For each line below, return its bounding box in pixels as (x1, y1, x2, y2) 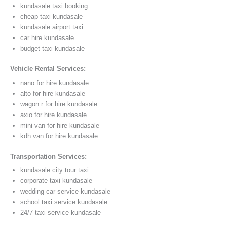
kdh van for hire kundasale (20, 132, 98, 140)
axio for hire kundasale (20, 110, 87, 119)
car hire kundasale (20, 34, 74, 42)
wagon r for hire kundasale (20, 100, 97, 108)
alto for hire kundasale (20, 89, 85, 97)
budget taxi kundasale (20, 45, 85, 53)
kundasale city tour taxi (20, 166, 89, 174)
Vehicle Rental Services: (10, 65, 86, 73)
